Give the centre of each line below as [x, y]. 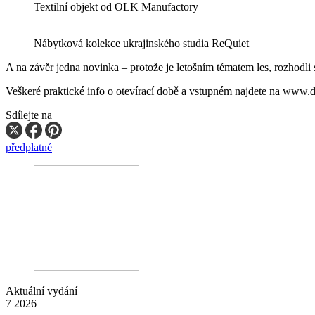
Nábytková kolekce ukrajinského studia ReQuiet [141, 43]
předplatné [29, 147]
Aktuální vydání [41, 290]
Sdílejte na [29, 115]
